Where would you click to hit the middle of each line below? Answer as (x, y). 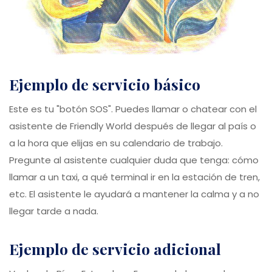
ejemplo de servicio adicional (120, 248)
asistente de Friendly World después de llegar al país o (133, 126)
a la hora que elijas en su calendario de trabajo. (116, 143)
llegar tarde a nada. (54, 211)
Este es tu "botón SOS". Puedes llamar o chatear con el (133, 109)
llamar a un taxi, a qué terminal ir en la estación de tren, (134, 177)
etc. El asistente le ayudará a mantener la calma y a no (134, 194)
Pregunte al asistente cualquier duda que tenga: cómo (134, 160)
